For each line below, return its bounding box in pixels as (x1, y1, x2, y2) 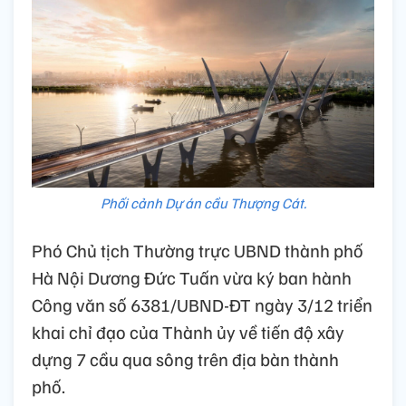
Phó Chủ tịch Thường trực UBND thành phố (32, 237, 363, 262)
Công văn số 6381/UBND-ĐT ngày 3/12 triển (32, 292, 372, 316)
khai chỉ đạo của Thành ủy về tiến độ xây (32, 319, 344, 343)
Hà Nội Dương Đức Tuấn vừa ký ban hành (32, 265, 352, 289)
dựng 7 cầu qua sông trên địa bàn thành (32, 346, 339, 371)
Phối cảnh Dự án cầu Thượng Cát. (100, 193, 306, 212)
